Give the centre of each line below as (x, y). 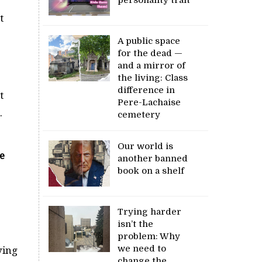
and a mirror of (152, 65)
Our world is (146, 146)
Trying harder (150, 211)
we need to (142, 248)
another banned (153, 158)
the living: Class (153, 77)
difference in (146, 90)
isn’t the (136, 224)
